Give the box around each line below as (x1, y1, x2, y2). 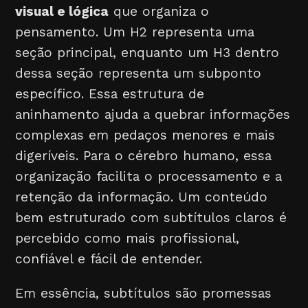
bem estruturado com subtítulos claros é (15, 210, 287, 226)
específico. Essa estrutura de (15, 86, 205, 102)
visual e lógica (15, 3, 109, 20)
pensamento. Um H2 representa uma (15, 24, 255, 41)
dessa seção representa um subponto (15, 65, 262, 82)
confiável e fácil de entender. (15, 251, 203, 267)
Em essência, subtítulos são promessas (15, 285, 272, 301)
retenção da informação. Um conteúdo (15, 189, 268, 206)
